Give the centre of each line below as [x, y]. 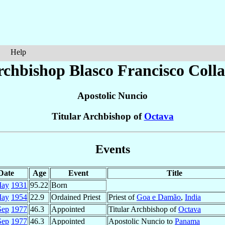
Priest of [123, 197]
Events [113, 149]
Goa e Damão [159, 197]
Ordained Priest [76, 197]
